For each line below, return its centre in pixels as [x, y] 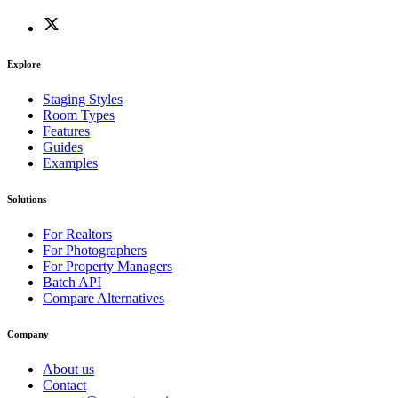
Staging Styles [83, 99]
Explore [24, 64]
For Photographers [95, 251]
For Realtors [77, 235]
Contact [64, 386]
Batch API [72, 283]
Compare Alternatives [103, 298]
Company [28, 334]
